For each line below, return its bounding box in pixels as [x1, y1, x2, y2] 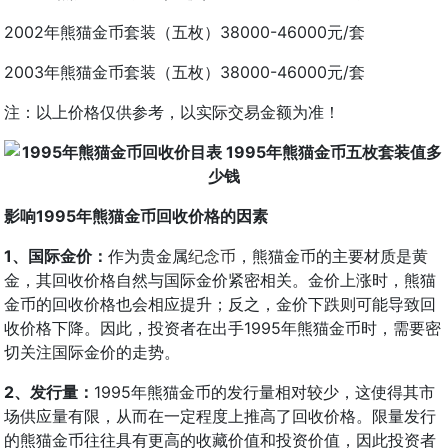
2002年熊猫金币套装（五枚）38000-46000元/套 [4, 21, 365, 42]
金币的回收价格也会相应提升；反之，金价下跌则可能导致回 [4, 293, 436, 314]
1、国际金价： [4, 245, 108, 266]
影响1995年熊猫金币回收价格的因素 [4, 205, 268, 226]
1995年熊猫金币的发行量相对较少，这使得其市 [94, 381, 435, 402]
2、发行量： [4, 381, 94, 402]
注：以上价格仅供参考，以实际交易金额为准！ [4, 101, 340, 122]
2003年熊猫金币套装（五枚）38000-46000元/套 [4, 61, 365, 82]
